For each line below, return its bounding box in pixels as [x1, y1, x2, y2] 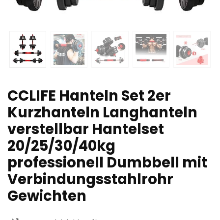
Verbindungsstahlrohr [7, 169, 173, 189]
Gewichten [7, 186, 86, 206]
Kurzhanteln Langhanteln [7, 102, 197, 122]
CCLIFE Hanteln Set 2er [7, 85, 171, 106]
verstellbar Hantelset [7, 119, 164, 139]
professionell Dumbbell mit [7, 152, 207, 172]
